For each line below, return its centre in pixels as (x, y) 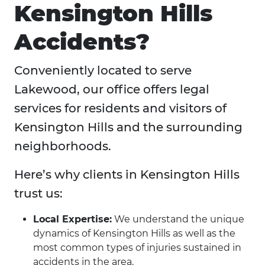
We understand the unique (178, 219)
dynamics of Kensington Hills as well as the (134, 234)
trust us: (38, 194)
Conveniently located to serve (103, 71)
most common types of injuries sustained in (137, 248)
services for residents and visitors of (120, 109)
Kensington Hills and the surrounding (128, 127)
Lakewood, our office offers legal (112, 90)
